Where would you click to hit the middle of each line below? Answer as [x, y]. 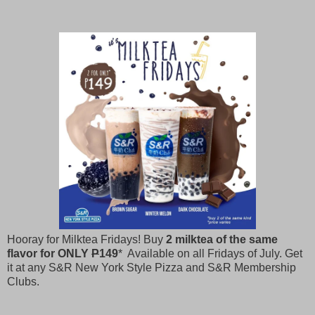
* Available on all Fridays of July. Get [210, 254]
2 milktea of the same [222, 240]
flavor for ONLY [49, 254]
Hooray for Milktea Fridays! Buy [86, 240]
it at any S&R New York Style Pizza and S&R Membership [152, 268]
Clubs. [25, 282]
